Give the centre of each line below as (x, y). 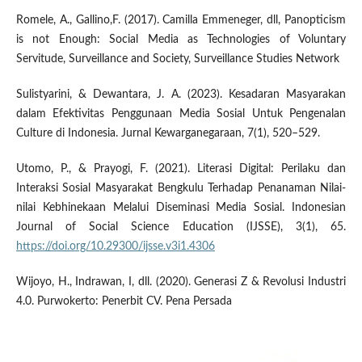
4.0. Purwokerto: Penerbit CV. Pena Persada (124, 302)
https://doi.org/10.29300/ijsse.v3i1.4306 (115, 247)
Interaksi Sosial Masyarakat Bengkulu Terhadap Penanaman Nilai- (181, 189)
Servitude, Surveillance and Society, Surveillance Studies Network (177, 59)
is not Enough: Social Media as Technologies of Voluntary (181, 40)
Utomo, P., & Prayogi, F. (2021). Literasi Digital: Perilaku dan (181, 169)
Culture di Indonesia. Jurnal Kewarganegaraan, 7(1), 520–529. (168, 134)
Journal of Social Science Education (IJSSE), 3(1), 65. (181, 227)
